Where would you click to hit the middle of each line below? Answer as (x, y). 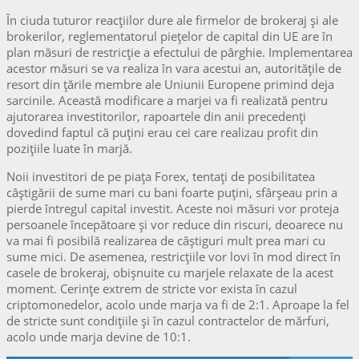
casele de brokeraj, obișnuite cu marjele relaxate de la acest (170, 272)
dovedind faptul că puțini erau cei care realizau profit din (162, 132)
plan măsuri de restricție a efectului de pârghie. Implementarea (179, 52)
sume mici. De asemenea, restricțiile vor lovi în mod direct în (173, 256)
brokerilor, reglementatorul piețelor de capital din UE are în (169, 36)
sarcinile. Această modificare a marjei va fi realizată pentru (167, 100)
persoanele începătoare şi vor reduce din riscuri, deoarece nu (175, 224)
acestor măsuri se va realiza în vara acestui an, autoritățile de (174, 68)
